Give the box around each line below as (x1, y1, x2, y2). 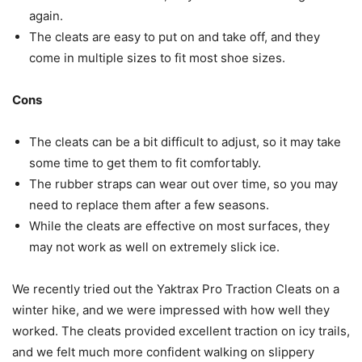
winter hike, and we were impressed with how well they (12, 302, 330, 318)
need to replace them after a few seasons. (29, 197, 269, 213)
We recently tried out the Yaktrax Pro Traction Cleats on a (12, 281, 339, 297)
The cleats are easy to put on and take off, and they (29, 29, 320, 45)
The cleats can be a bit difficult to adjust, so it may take (29, 134, 341, 150)
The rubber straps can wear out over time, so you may (29, 176, 338, 192)
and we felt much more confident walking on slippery (12, 344, 314, 360)
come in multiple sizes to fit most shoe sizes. (29, 50, 285, 66)
